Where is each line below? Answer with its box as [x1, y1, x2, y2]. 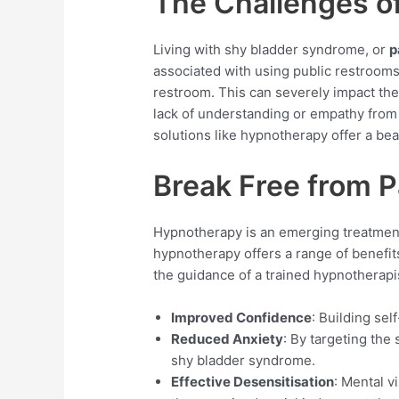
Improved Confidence [171, 308, 313, 326]
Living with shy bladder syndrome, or [153, 40, 390, 58]
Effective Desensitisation [171, 372, 335, 390]
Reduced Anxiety [171, 330, 284, 347]
